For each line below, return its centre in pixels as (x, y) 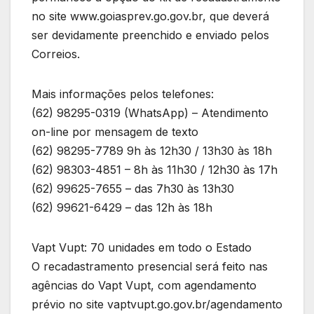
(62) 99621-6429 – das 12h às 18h (122, 207)
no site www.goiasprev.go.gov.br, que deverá (150, 16)
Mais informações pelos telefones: (123, 94)
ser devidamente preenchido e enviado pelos (150, 35)
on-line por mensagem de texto (115, 131)
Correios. (56, 54)
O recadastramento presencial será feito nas (150, 266)
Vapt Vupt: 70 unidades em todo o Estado (142, 247)
